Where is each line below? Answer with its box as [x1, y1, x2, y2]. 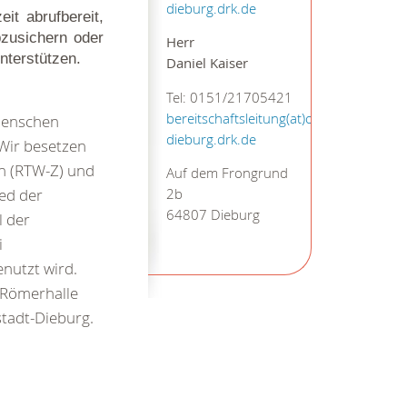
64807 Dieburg [165, 206, 260, 224]
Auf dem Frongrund [165, 164, 288, 183]
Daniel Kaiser [165, 55, 248, 73]
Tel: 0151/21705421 [165, 88, 293, 106]
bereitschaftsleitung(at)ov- [165, 109, 324, 127]
